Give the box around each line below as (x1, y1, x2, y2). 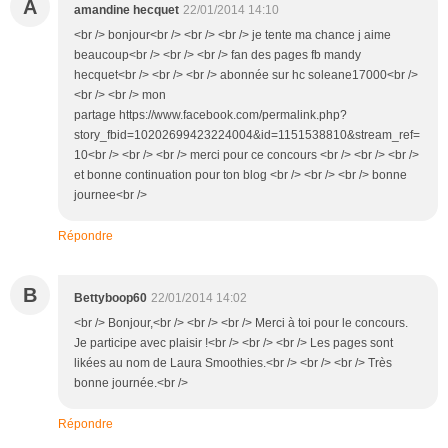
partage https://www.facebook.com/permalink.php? (74, 107, 347, 122)
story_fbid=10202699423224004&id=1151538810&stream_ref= (74, 127, 420, 142)
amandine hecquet (74, 2, 179, 17)
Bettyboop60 (74, 290, 147, 305)
